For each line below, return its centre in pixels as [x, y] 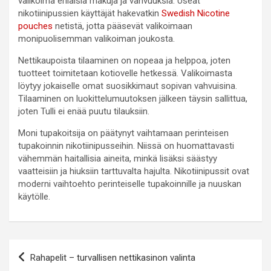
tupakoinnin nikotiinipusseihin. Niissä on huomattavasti [126, 145]
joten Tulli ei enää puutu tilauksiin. [84, 111]
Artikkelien [46, 248]
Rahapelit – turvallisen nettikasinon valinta [113, 257]
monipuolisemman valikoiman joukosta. [96, 38]
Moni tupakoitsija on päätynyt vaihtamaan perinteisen [123, 133]
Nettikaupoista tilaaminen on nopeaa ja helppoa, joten [124, 60]
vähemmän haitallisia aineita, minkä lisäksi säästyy [118, 158]
